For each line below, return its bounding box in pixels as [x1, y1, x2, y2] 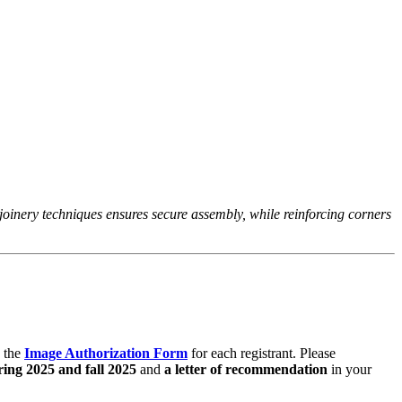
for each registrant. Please [188, 345, 336, 361]
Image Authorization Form [24, 345, 188, 361]
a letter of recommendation [164, 361, 328, 377]
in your [328, 361, 371, 377]
